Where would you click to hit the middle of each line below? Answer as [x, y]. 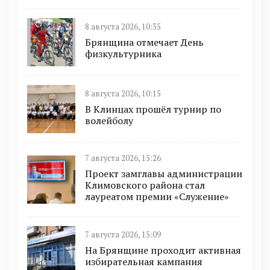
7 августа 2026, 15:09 [123, 234]
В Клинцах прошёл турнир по [153, 109]
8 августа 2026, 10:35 [123, 27]
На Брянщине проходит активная [163, 250]
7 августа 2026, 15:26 [123, 158]
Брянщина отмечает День [144, 42]
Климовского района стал [145, 185]
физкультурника [123, 53]
